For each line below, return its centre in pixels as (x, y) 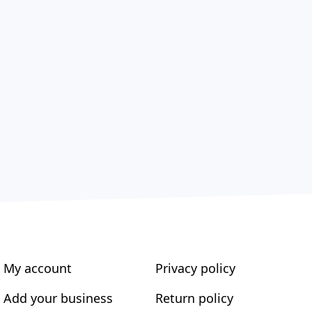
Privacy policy (195, 268)
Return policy (194, 298)
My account (38, 268)
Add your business (58, 298)
